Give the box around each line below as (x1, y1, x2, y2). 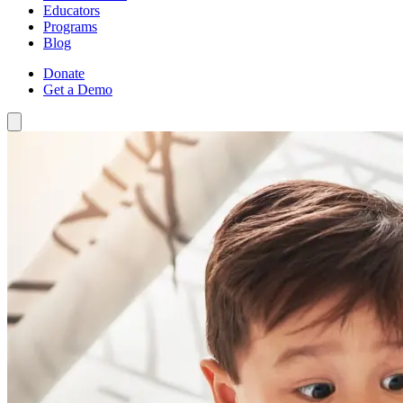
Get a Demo (43, 81, 112, 97)
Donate (43, 65, 85, 81)
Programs (43, 18, 97, 34)
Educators (43, 2, 100, 18)
